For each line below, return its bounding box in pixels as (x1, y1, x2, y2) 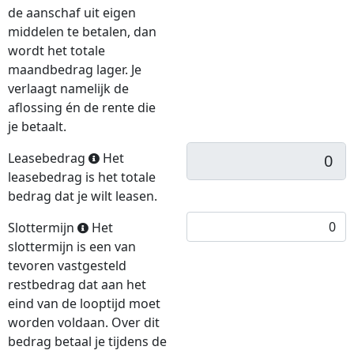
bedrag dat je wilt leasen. (8, 187, 157, 205)
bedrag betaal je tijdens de (8, 333, 167, 350)
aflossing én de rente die (8, 99, 156, 116)
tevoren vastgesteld (8, 257, 126, 274)
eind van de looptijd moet (8, 295, 160, 312)
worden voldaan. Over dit (8, 314, 160, 331)
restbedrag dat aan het (8, 276, 146, 293)
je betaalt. (8, 118, 66, 135)
